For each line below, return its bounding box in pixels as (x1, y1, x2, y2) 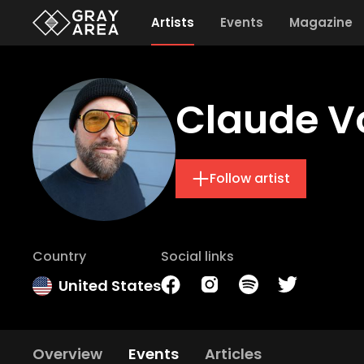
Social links (161, 247, 234, 266)
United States (58, 275, 161, 296)
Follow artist (210, 169, 290, 188)
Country (32, 247, 86, 266)
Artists (150, 14, 194, 31)
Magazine (288, 14, 353, 31)
